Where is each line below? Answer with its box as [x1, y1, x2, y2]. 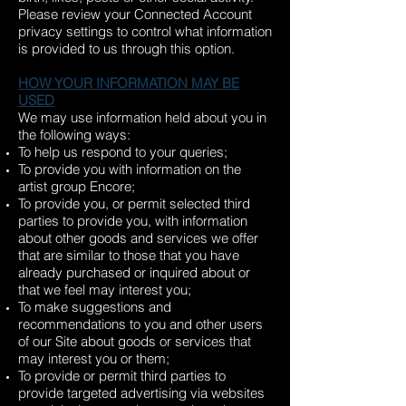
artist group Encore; [18, 178, 135, 195]
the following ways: [18, 126, 130, 143]
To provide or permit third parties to [18, 367, 226, 384]
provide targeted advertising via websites [18, 384, 265, 401]
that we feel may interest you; [18, 281, 191, 298]
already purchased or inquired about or [18, 264, 250, 281]
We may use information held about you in [18, 109, 266, 126]
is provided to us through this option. [18, 40, 235, 57]
